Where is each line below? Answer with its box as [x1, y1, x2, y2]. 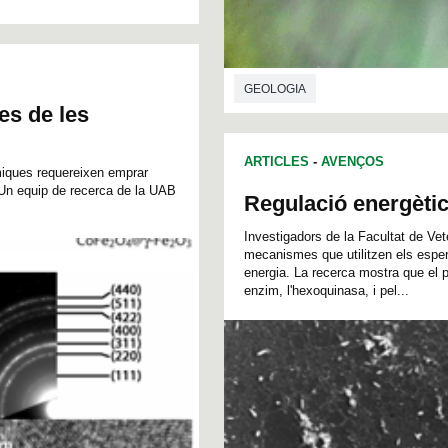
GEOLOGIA [244, 82, 306, 97]
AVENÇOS [321, 153, 384, 169]
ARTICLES [244, 153, 309, 169]
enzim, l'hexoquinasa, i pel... [244, 282, 409, 298]
